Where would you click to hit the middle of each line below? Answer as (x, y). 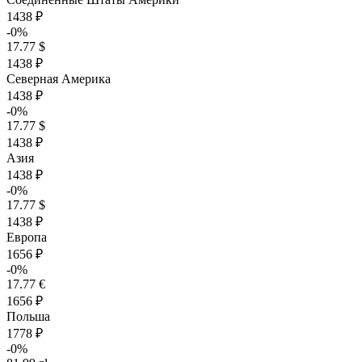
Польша (28, 316)
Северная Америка (59, 79)
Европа (27, 237)
